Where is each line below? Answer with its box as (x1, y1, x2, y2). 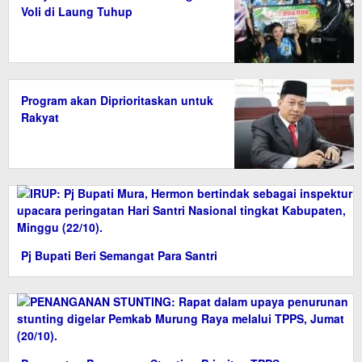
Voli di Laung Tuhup (21, 3, 133, 20)
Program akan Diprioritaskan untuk (21, 92, 213, 109)
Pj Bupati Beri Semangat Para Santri (21, 247, 217, 264)
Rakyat (21, 109, 59, 126)
